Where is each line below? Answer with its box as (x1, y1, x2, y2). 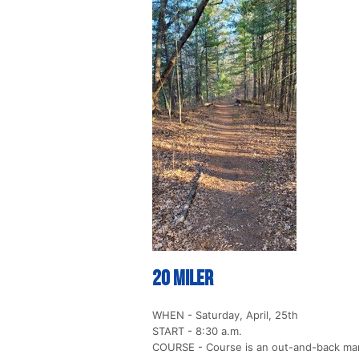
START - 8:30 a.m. (152, 325, 242, 338)
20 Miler (152, 266, 213, 292)
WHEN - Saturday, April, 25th (152, 309, 298, 322)
